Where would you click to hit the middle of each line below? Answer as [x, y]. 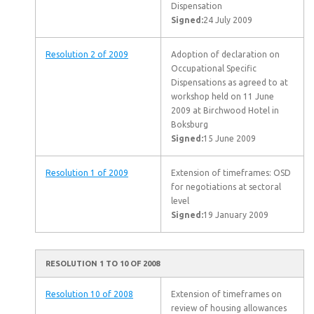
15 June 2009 [230, 138]
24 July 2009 [228, 20]
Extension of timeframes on [226, 294]
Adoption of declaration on [225, 54]
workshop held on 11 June [223, 96]
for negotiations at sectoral [226, 187]
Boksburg [190, 124]
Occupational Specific [214, 68]
